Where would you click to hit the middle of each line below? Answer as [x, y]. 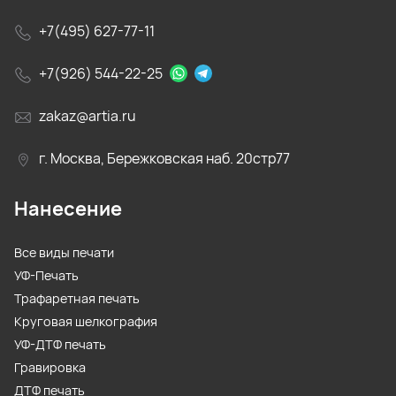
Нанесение [68, 209]
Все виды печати [64, 253]
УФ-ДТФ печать [60, 345]
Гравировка [50, 368]
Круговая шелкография [86, 322]
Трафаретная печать [77, 299]
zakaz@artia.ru [88, 116]
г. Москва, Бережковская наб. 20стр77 [164, 159]
